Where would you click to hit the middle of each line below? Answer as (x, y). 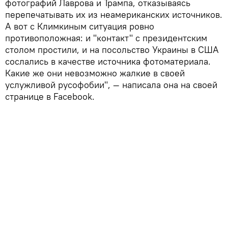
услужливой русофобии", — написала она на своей (111, 84)
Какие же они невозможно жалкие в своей (95, 73)
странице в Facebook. (50, 96)
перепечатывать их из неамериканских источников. (114, 14)
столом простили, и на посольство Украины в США (112, 49)
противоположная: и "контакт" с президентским (106, 38)
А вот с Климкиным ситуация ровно (80, 26)
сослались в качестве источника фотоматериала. (108, 61)
